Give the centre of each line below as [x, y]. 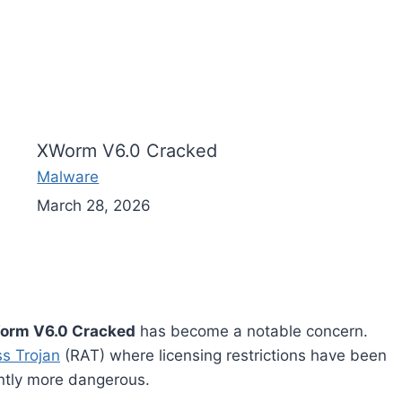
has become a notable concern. [252, 331]
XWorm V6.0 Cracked [127, 151]
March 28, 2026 [94, 205]
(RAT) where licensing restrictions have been [223, 355]
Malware [68, 177]
